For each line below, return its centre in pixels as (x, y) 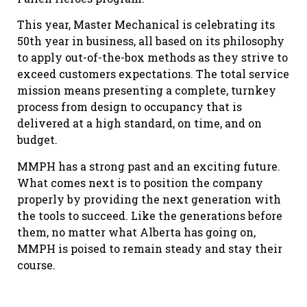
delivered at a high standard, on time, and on (139, 123)
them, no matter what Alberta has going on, (136, 232)
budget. (37, 140)
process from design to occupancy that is (130, 107)
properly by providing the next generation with (149, 199)
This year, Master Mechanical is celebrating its (146, 25)
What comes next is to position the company (140, 182)
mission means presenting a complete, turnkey (147, 90)
